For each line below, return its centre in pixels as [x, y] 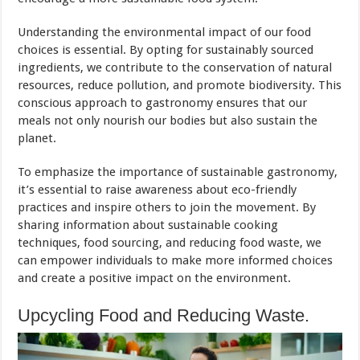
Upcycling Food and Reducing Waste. [164, 316]
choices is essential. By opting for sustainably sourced [166, 50]
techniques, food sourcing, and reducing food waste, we [170, 243]
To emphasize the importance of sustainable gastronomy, [178, 172]
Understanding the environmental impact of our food [165, 33]
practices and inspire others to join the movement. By [167, 208]
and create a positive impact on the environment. [155, 278]
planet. [37, 139]
